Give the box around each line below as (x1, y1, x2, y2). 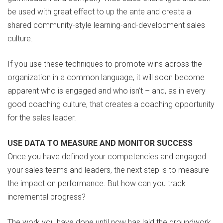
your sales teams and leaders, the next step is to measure (7, 165, 209, 175)
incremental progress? (7, 192, 86, 202)
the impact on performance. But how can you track (7, 179, 186, 189)
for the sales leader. (7, 113, 76, 123)
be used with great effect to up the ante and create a (7, 7, 191, 17)
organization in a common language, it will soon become (7, 73, 205, 83)
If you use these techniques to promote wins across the (7, 59, 202, 69)
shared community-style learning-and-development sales (7, 20, 205, 30)
